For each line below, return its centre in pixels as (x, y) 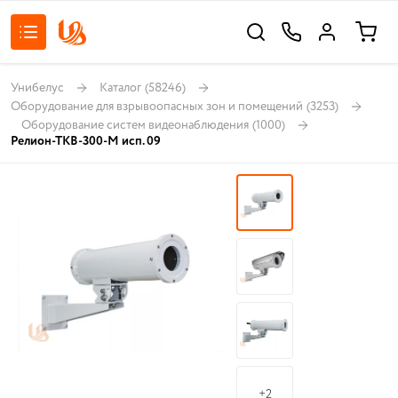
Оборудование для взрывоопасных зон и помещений (157, 106)
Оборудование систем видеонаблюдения (135, 125)
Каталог (120, 88)
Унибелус (37, 88)
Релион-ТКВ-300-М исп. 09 (86, 141)
